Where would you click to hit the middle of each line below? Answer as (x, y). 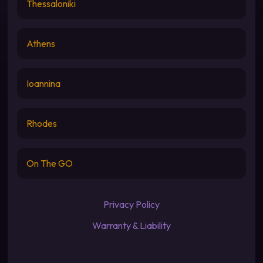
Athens (41, 43)
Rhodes (41, 123)
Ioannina (43, 83)
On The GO (49, 163)
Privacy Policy (131, 204)
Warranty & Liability (131, 225)
